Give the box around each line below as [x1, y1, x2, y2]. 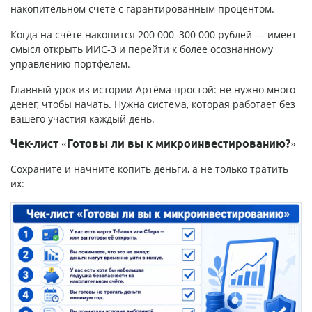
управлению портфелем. [10, 56, 130, 70]
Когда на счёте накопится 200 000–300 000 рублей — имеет [10, 27, 297, 41]
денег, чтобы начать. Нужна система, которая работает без [10, 97, 295, 111]
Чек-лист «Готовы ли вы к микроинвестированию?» [10, 136, 296, 150]
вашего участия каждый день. [10, 111, 155, 125]
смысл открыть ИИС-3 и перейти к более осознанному [10, 42, 273, 56]
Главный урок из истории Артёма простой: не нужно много [10, 82, 295, 96]
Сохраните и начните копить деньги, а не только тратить [10, 162, 288, 175]
